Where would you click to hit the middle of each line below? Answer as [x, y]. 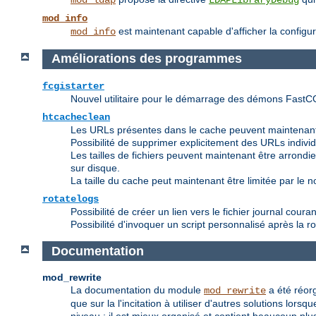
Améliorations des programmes [146, 59]
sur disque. [95, 168]
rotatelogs [71, 199]
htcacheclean [76, 117]
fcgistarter [73, 86]
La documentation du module [137, 290]
